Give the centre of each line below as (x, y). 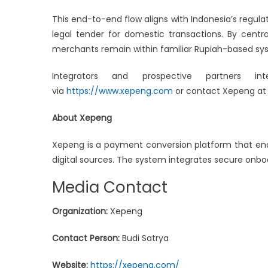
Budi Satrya (144, 238)
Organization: (80, 211)
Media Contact (110, 187)
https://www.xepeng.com (118, 91)
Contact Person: (86, 238)
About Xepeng (82, 118)
